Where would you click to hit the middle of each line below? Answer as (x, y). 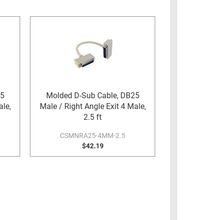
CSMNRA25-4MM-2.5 (93, 136)
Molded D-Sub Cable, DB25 (93, 96)
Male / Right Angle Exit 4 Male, (93, 107)
